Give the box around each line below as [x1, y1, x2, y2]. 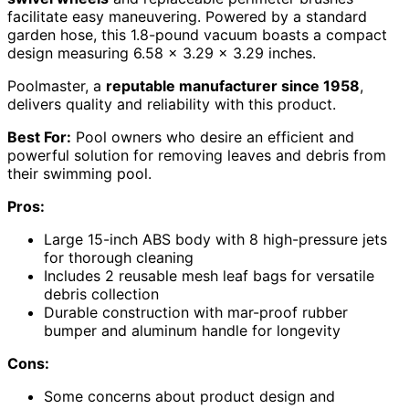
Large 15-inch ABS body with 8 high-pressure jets [44, 229, 387, 248]
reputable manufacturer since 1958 [106, 76, 360, 95]
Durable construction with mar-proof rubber [44, 302, 348, 321]
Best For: [7, 127, 71, 146]
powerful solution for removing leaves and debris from [7, 145, 386, 164]
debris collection [44, 284, 159, 303]
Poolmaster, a [7, 76, 106, 95]
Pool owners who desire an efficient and [71, 127, 354, 146]
